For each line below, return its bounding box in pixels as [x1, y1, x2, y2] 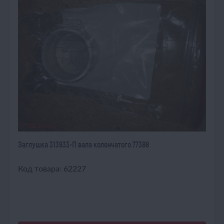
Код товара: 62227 [18, 163, 86, 173]
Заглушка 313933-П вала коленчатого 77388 [18, 139, 149, 149]
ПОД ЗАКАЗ [22, 121, 56, 129]
